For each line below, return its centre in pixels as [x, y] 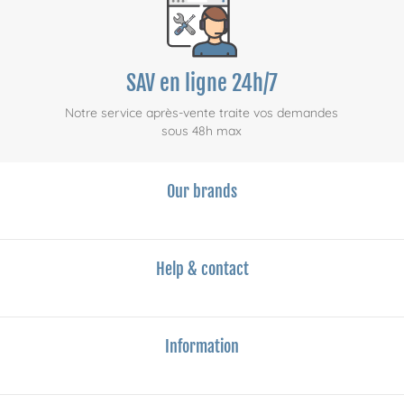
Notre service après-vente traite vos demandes [202, 113]
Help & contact [202, 269]
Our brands [202, 192]
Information [202, 347]
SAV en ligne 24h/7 [202, 83]
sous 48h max [202, 131]
